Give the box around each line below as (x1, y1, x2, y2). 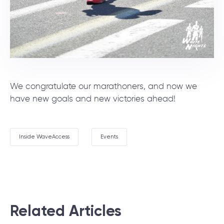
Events (100, 133, 118, 140)
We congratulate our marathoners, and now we (10, 82, 197, 91)
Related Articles (10, 201, 121, 220)
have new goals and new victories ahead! (10, 94, 175, 103)
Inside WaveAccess (19, 133, 69, 140)
